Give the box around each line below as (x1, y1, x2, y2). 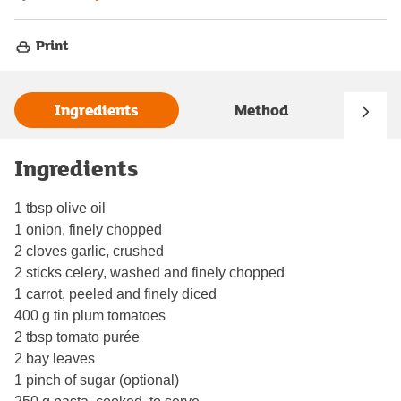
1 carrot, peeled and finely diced (14, 286, 217, 302)
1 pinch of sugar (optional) (14, 371, 179, 388)
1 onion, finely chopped (14, 221, 162, 237)
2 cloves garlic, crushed (14, 243, 164, 259)
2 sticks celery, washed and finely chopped (14, 264, 285, 280)
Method (235, 98, 288, 122)
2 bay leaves (14, 350, 95, 366)
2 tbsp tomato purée (14, 328, 140, 345)
